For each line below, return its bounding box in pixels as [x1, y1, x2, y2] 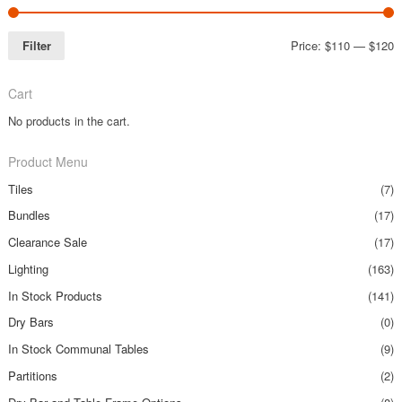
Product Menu [7, 152, 88, 170]
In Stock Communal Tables [7, 340, 149, 358]
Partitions [7, 366, 57, 384]
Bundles [7, 206, 50, 224]
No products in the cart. [7, 111, 130, 129]
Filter [22, 37, 51, 55]
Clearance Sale [7, 233, 87, 251]
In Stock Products [7, 286, 102, 304]
